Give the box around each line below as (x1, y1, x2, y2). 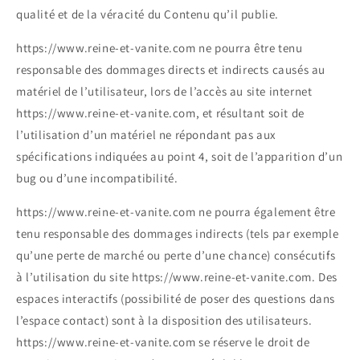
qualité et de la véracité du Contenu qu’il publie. (16, 6, 280, 22)
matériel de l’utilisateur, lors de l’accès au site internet (16, 84, 313, 100)
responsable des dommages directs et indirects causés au (16, 62, 326, 78)
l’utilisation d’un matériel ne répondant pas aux (16, 127, 276, 143)
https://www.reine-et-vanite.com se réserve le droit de (16, 334, 310, 350)
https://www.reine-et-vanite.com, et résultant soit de (16, 105, 305, 121)
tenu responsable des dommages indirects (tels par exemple (16, 226, 339, 242)
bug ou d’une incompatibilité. (16, 170, 178, 186)
